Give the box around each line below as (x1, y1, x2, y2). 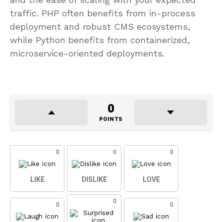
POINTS (99, 114, 123, 123)
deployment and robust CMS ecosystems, (10, 21, 190, 32)
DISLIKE (81, 174, 107, 185)
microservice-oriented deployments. (10, 48, 165, 58)
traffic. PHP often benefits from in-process (10, 7, 195, 18)
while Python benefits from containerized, (10, 34, 190, 45)
